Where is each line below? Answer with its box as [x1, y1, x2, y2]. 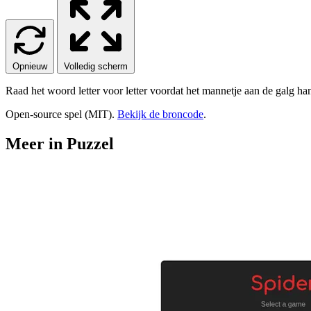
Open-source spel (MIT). [6, 108, 117, 120]
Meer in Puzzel [6, 134, 114, 153]
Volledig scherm [64, 60, 128, 72]
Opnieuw [12, 60, 47, 72]
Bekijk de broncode [117, 108, 203, 120]
